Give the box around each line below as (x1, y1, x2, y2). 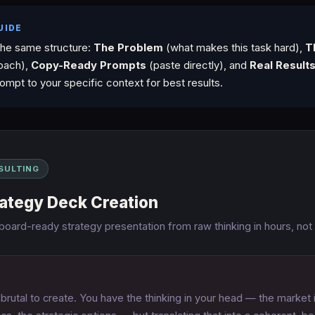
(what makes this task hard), (162, 41, 305, 54)
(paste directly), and (146, 58, 250, 72)
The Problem (93, 41, 163, 54)
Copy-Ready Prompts (30, 58, 146, 72)
